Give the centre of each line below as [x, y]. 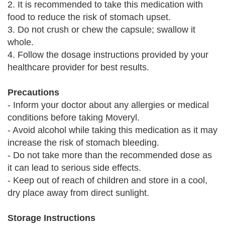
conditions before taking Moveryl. [74, 118]
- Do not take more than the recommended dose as [110, 155]
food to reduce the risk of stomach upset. [89, 17]
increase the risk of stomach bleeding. [83, 143]
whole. [21, 42]
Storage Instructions [51, 218]
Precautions [33, 92]
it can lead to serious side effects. [74, 168]
